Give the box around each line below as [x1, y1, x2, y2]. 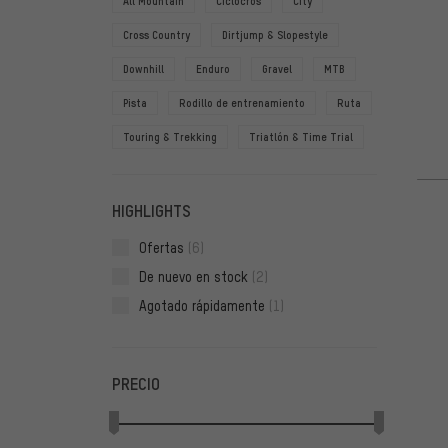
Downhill [123, 62, 164, 77]
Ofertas [139, 238, 188, 256]
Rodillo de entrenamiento [179, 96, 305, 111]
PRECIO [112, 371, 160, 394]
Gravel [262, 62, 292, 77]
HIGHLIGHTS [112, 199, 191, 222]
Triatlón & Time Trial [249, 130, 353, 145]
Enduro [196, 62, 230, 77]
